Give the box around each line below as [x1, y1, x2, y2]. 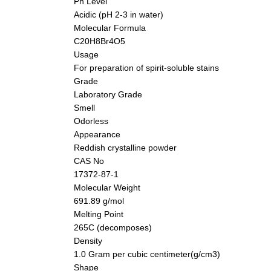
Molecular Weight [74, 182, 140, 192]
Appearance [74, 129, 120, 139]
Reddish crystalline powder [74, 142, 177, 152]
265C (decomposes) [74, 222, 152, 232]
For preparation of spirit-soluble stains [74, 62, 219, 73]
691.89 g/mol [74, 195, 124, 206]
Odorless [74, 116, 108, 126]
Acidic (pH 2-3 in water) [74, 9, 163, 19]
